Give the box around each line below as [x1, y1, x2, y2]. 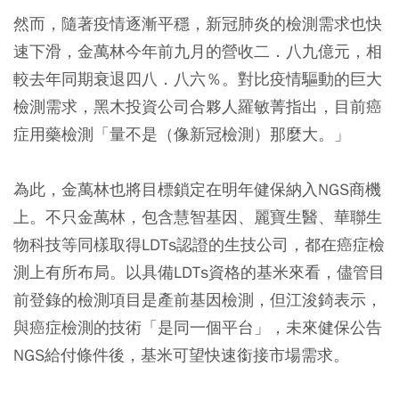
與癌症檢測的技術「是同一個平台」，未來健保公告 [13, 317, 382, 338]
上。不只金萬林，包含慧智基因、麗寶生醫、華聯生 [13, 207, 382, 228]
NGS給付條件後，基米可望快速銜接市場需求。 [13, 345, 349, 366]
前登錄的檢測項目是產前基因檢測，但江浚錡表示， [13, 289, 382, 311]
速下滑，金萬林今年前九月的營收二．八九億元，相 [13, 41, 382, 62]
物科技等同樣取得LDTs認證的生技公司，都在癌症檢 [13, 234, 385, 256]
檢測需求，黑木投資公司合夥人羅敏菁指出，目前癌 [13, 96, 382, 118]
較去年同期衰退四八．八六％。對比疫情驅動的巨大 [13, 69, 382, 90]
